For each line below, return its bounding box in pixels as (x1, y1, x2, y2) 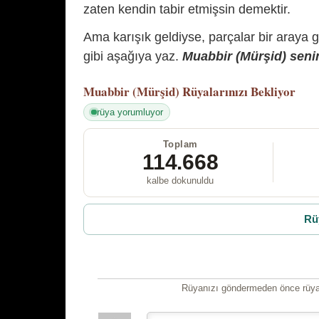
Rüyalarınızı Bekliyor (182, 83, 296, 101)
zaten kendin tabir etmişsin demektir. (83, 1, 291, 16)
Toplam (162, 138, 198, 150)
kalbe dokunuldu (147, 174, 214, 186)
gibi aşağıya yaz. (83, 49, 182, 64)
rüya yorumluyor (96, 106, 163, 117)
